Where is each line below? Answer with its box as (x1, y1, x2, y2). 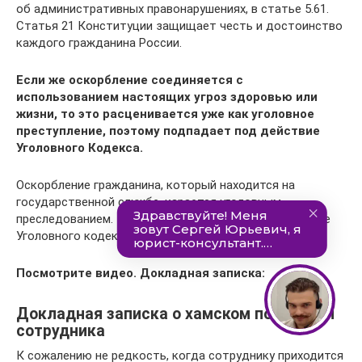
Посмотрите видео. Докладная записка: (16, 265, 265, 280)
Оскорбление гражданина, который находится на (16, 177, 295, 192)
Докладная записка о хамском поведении (16, 304, 335, 323)
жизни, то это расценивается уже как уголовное (16, 106, 314, 121)
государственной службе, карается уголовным (16, 194, 281, 209)
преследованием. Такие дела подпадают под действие (16, 211, 330, 226)
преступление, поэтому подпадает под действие (16, 123, 320, 138)
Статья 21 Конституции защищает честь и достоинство (16, 18, 343, 33)
